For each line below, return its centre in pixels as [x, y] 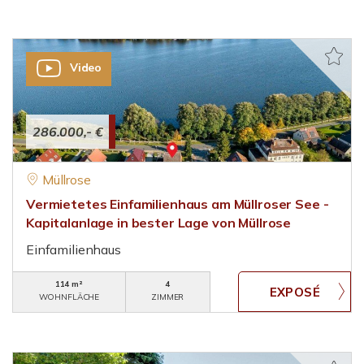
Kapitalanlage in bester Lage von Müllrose [159, 223]
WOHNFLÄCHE [69, 297]
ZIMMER [168, 297]
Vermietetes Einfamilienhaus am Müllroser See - [178, 204]
